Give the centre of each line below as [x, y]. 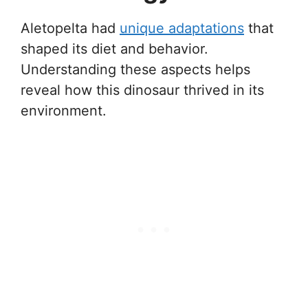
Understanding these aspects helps [135, 69]
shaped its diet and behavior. [114, 48]
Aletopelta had [70, 28]
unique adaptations [182, 28]
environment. [64, 110]
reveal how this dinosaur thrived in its [142, 90]
